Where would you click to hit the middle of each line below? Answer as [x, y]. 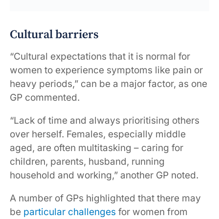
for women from [152, 212]
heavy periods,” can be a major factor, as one [109, 84]
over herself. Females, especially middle [98, 134]
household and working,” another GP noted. [104, 175]
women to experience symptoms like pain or [106, 70]
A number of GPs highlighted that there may [105, 198]
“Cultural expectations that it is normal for [100, 57]
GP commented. [45, 98]
